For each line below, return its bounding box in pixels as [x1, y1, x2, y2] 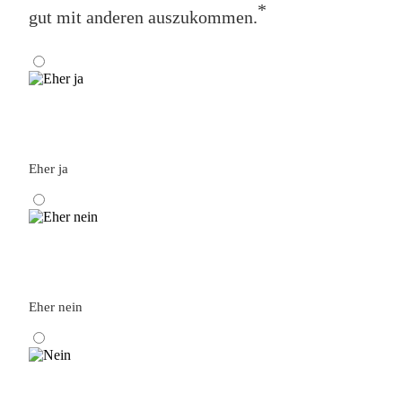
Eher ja [29, 161, 68, 176]
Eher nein [29, 299, 83, 314]
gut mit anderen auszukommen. [29, 6, 258, 27]
